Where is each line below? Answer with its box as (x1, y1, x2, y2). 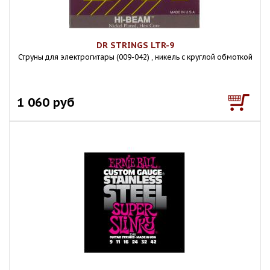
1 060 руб (17, 94, 75, 110)
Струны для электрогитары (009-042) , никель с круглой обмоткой (17, 52, 253, 61)
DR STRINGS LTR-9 (96, 40, 174, 51)
